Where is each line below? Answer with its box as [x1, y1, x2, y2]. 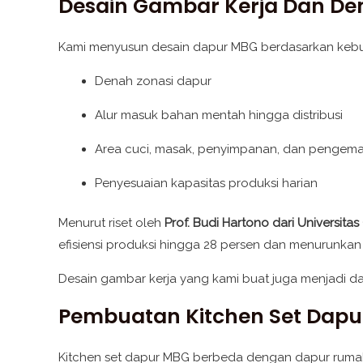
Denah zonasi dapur [95, 73, 211, 88]
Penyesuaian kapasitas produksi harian [95, 175, 318, 190]
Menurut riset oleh [58, 216, 164, 231]
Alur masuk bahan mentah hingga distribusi [95, 107, 343, 122]
